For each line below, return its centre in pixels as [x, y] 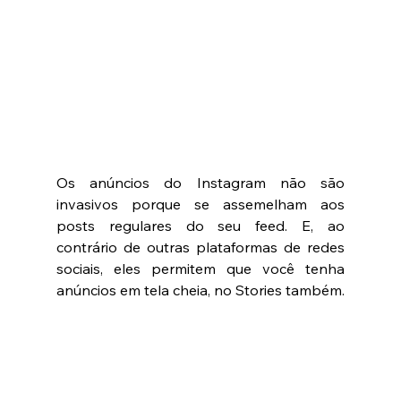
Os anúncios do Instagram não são [200, 182]
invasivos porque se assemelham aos [200, 204]
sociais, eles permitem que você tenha [200, 268]
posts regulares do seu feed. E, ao [200, 225]
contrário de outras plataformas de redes [200, 247]
